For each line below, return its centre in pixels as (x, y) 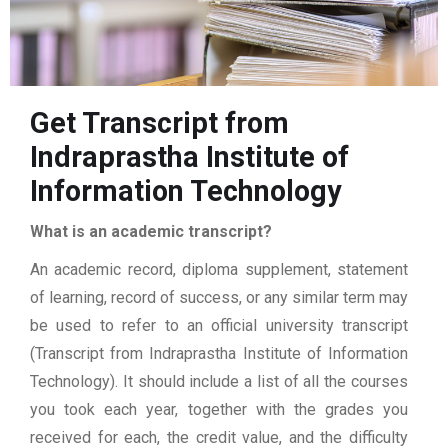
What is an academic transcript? (151, 232)
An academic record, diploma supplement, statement (219, 270)
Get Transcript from (159, 123)
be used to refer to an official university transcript (219, 326)
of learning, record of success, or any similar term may (219, 298)
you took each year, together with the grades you (219, 410)
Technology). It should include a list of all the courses (219, 382)
